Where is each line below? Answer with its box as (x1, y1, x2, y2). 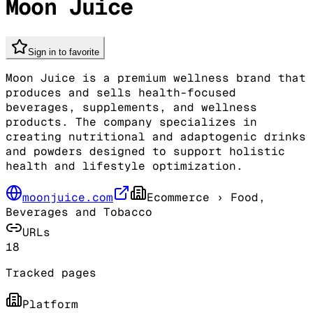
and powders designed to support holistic (6, 143, 285, 159)
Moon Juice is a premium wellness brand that (6, 70, 306, 85)
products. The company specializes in (6, 114, 257, 129)
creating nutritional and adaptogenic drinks (6, 129, 306, 144)
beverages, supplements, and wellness (6, 99, 257, 115)
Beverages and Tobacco (6, 204, 152, 219)
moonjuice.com (22, 189, 113, 205)
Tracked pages (6, 265, 96, 280)
